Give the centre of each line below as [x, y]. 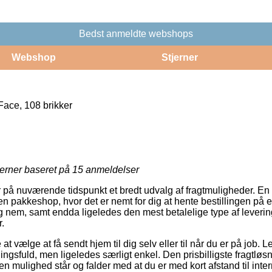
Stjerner [179, 57]
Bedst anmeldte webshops [136, 33]
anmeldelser [111, 169]
